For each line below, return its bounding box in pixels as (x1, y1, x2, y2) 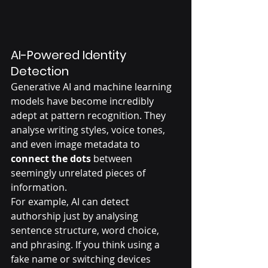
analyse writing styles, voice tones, (11, 123, 167, 137)
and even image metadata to (11, 138, 142, 151)
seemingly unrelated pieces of (11, 166, 148, 180)
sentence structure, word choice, (11, 224, 162, 237)
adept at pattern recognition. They (11, 109, 168, 123)
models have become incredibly (11, 95, 156, 108)
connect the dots (11, 152, 91, 166)
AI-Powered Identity (11, 47, 129, 64)
